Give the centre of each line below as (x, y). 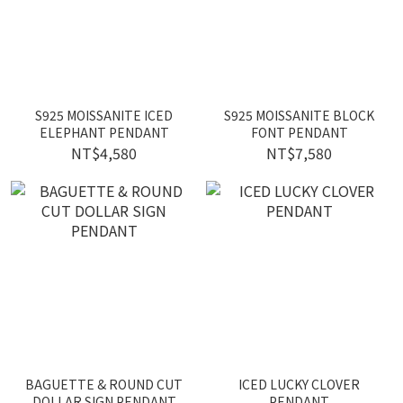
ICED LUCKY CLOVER (299, 384)
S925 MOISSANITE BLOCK (299, 115)
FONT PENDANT (299, 132)
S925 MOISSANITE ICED (104, 115)
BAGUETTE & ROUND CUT (104, 384)
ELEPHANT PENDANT (104, 132)
